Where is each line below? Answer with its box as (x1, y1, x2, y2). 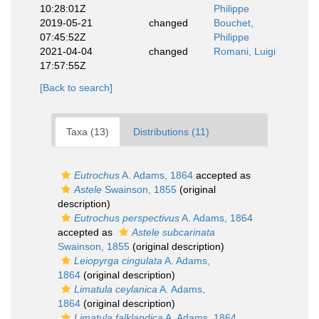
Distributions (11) (133, 126, 209, 137)
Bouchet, (214, 17, 253, 28)
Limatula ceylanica (74, 283, 157, 295)
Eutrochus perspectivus (74, 212, 179, 224)
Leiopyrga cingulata (74, 255, 162, 266)
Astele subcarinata (132, 226, 215, 238)
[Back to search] (40, 82, 113, 93)
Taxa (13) (66, 126, 109, 137)
